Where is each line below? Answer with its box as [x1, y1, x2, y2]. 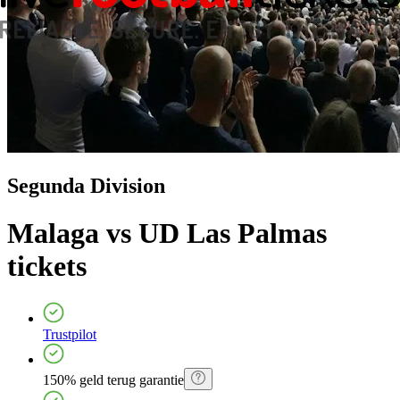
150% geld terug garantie [43, 372, 184, 388]
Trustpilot [43, 327, 96, 343]
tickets [7, 249, 87, 282]
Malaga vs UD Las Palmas [7, 216, 327, 249]
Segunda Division [7, 173, 165, 197]
